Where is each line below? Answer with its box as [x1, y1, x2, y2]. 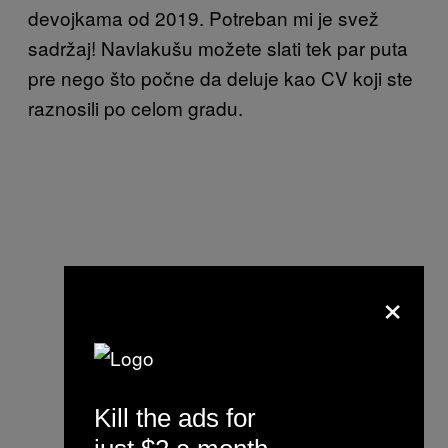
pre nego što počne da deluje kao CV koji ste [28, 64, 413, 92]
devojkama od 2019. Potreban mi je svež [28, 4, 379, 32]
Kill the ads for [94, 403, 256, 433]
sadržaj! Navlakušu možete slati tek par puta [28, 34, 413, 62]
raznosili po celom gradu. [28, 94, 248, 122]
